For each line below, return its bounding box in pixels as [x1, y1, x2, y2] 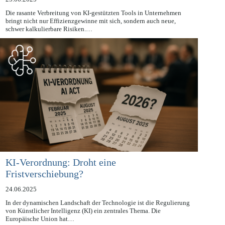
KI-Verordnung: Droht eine [5, 168, 116, 180]
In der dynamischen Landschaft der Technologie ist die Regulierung [5, 210, 190, 218]
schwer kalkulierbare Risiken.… [5, 36, 92, 44]
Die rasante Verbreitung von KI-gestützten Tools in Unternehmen [5, 20, 181, 28]
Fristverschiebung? [5, 180, 83, 191]
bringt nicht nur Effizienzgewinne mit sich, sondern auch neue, [5, 28, 176, 36]
